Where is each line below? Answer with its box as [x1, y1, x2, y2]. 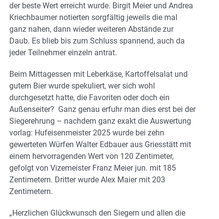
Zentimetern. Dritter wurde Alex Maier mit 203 [9, 175, 165, 184]
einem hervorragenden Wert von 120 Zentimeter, [9, 151, 174, 161]
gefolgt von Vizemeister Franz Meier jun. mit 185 [9, 163, 176, 173]
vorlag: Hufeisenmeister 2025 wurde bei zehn [9, 128, 164, 137]
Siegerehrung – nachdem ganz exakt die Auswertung [9, 116, 191, 126]
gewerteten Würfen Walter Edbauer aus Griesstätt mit [9, 139, 191, 149]
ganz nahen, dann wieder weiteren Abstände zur [9, 24, 174, 34]
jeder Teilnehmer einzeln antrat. [9, 47, 117, 57]
